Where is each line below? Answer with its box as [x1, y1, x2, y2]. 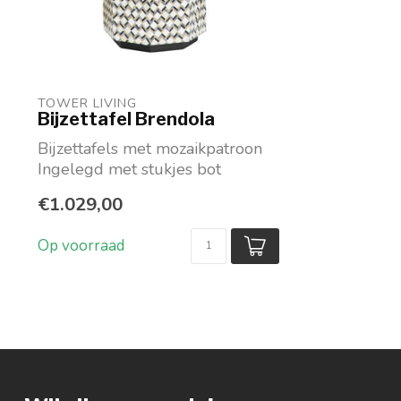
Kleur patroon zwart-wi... [38, 179, 216, 201]
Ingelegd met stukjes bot [38, 158, 221, 181]
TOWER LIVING [38, 94, 141, 113]
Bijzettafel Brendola [38, 108, 215, 131]
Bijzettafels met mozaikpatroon [38, 138, 262, 160]
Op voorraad [38, 235, 124, 257]
